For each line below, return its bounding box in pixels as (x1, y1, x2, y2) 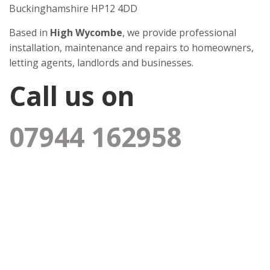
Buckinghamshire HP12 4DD (9, 1, 137, 15)
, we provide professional (122, 25, 236, 39)
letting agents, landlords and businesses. (9, 55, 193, 69)
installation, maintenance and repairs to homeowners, (9, 40, 254, 54)
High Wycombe (50, 25, 122, 39)
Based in (9, 25, 50, 39)
